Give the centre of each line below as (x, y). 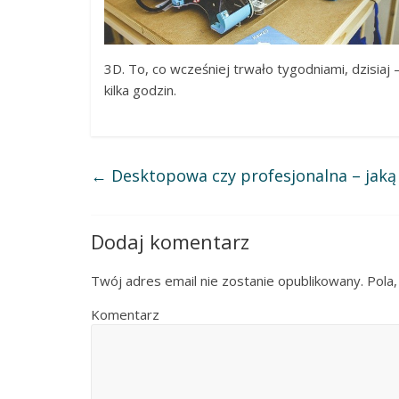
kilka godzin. (140, 90)
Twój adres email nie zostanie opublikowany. (227, 280)
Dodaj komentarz (170, 241)
